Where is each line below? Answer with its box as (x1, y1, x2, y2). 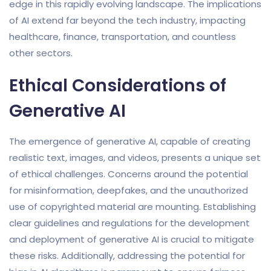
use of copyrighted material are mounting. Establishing (9, 200, 256, 213)
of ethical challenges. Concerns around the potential (9, 167, 248, 180)
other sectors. (9, 46, 73, 59)
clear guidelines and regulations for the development (9, 216, 250, 229)
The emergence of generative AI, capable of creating (9, 134, 250, 148)
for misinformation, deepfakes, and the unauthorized (9, 183, 248, 197)
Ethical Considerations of (9, 73, 226, 97)
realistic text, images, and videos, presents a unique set (9, 151, 261, 164)
